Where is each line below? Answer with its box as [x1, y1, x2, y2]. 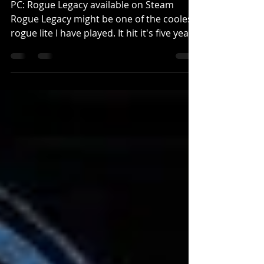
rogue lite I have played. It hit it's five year [11, 45, 193, 58]
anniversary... [11, 60, 70, 72]
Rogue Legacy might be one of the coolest [11, 31, 196, 44]
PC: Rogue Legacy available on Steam [11, 17, 174, 30]
